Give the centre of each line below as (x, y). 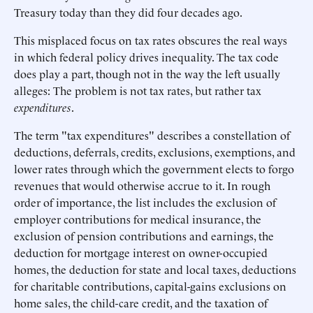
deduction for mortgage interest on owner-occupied (141, 252)
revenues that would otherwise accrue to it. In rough (142, 185)
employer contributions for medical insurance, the (138, 219)
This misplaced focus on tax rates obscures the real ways (151, 40)
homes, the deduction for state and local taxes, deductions (155, 269)
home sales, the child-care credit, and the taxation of (141, 303)
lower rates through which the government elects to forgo (154, 168)
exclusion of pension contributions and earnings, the (144, 235)
